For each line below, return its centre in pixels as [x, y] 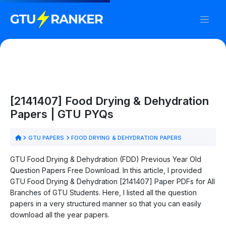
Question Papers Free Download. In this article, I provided [106, 170]
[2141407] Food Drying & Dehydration [109, 101]
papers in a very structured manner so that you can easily [106, 203]
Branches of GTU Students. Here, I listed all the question [103, 192]
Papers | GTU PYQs [62, 114]
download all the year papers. [60, 214]
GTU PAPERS [46, 137]
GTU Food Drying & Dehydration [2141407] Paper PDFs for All [112, 181]
